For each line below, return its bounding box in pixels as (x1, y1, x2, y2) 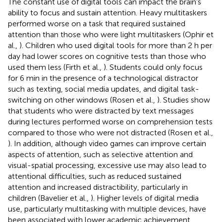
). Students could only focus (104, 62, 203, 72)
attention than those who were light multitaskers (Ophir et (8, 29, 214, 39)
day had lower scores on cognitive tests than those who (8, 51, 206, 61)
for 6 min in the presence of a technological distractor (8, 73, 198, 83)
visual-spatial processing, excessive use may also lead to (8, 160, 207, 170)
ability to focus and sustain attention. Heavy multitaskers (8, 7, 207, 17)
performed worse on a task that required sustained (8, 18, 185, 28)
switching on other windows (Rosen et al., (8, 95, 157, 105)
